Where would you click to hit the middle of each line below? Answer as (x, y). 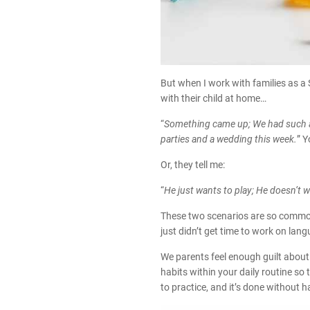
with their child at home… (213, 99)
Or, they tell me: (193, 165)
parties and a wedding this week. (229, 139)
